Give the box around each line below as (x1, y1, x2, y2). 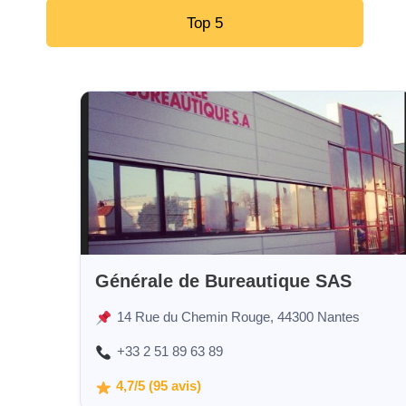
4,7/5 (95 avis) (116, 379, 202, 394)
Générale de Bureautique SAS (95, 271, 352, 292)
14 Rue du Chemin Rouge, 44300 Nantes (116, 309, 360, 325)
